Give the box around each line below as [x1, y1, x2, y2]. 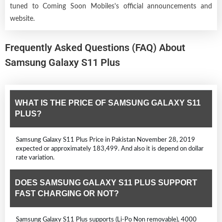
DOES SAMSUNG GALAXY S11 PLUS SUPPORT [15, 178, 197, 187]
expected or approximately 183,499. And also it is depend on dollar [16, 145, 204, 152]
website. [10, 15, 35, 22]
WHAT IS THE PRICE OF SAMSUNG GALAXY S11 [15, 98, 201, 107]
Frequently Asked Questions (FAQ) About [5, 41, 185, 54]
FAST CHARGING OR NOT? [15, 189, 119, 198]
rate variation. [16, 154, 55, 161]
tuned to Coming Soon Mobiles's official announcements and [10, 2, 212, 10]
